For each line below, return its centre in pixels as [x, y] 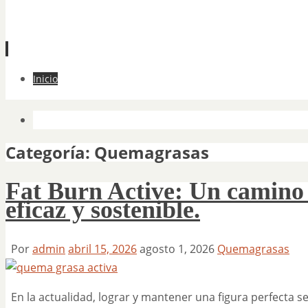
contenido [31, 115]
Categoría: [50, 152]
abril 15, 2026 [102, 249]
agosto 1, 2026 [177, 249]
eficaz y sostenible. [103, 209]
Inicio [45, 79]
